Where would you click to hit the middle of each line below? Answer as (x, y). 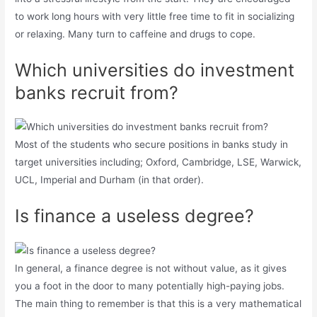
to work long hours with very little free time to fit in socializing (155, 16)
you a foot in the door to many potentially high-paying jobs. (150, 286)
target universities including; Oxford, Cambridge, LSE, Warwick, (158, 162)
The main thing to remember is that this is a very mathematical (158, 304)
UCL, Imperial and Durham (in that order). (110, 180)
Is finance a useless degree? (135, 216)
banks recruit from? (97, 92)
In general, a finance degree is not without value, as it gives (151, 269)
